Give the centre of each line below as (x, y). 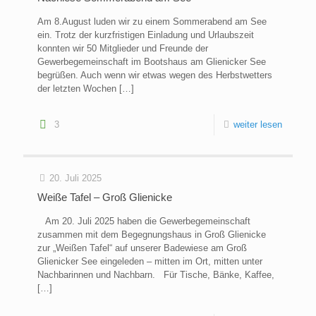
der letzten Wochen (77, 89)
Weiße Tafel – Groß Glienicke (105, 197)
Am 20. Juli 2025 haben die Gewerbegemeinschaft (144, 221)
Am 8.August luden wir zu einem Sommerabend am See (152, 22)
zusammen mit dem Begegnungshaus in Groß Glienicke (152, 235)
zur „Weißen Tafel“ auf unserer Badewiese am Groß (142, 248)
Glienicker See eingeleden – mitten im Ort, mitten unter (150, 262)
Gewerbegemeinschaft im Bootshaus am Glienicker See (152, 62)
